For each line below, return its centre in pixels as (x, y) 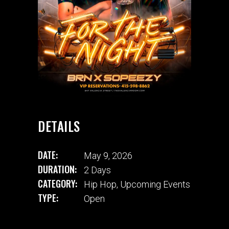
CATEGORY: (58, 183)
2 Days (97, 170)
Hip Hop (100, 184)
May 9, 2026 (108, 155)
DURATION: (57, 169)
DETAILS (59, 126)
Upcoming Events (155, 184)
